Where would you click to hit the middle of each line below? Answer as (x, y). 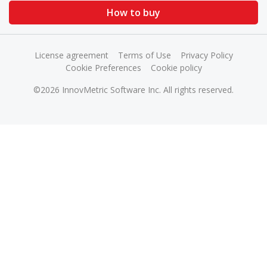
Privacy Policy (207, 55)
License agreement (71, 55)
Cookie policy (176, 68)
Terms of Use (144, 55)
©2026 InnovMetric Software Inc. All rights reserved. (133, 90)
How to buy (133, 13)
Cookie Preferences (103, 68)
